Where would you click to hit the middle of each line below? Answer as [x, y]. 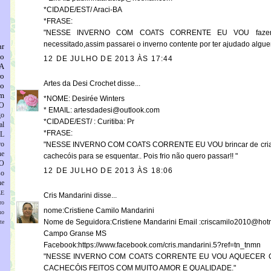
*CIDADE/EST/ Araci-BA [83, 10]
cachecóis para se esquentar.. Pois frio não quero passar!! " [141, 156]
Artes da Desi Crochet [80, 84]
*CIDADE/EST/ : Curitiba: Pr [89, 122]
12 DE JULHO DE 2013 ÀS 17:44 [109, 59]
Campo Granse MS [75, 234]
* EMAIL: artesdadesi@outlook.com [102, 110]
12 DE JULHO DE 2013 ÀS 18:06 [109, 171]
